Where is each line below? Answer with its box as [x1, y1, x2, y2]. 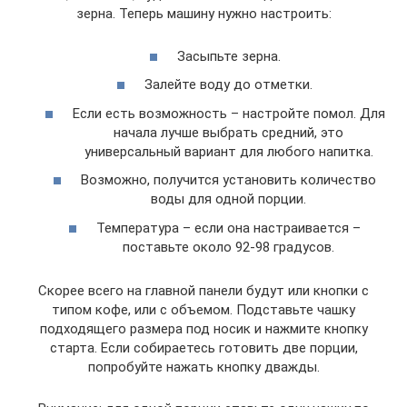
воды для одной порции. [151, 191, 306, 207]
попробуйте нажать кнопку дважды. [87, 358, 320, 375]
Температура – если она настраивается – [96, 219, 361, 236]
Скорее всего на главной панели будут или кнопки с [38, 282, 369, 299]
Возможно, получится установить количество [81, 172, 376, 188]
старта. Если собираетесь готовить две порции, [49, 339, 358, 356]
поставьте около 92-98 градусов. [123, 238, 334, 255]
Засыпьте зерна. [176, 47, 281, 65]
